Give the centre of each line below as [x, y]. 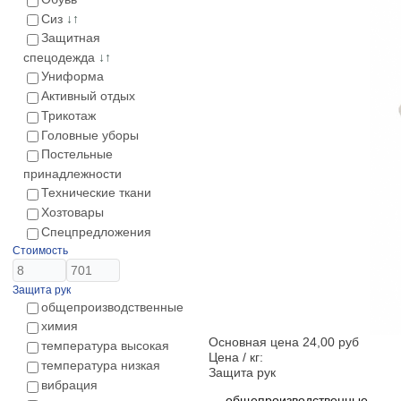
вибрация [69, 384]
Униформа [73, 77]
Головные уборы [90, 135]
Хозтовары [73, 212]
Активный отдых [88, 95]
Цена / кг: [236, 357]
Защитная [71, 38]
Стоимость [40, 250]
